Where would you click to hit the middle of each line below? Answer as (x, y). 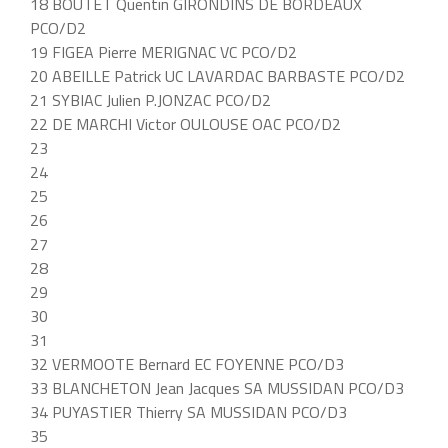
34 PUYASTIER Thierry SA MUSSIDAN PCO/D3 (188, 411)
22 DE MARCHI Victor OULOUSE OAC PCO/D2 (185, 123)
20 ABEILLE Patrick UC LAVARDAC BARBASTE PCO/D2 (217, 75)
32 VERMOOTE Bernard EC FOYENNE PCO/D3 (187, 363)
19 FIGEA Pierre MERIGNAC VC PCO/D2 (163, 51)
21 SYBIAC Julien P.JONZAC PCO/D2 (150, 99)
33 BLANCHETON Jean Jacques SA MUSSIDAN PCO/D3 (217, 387)
